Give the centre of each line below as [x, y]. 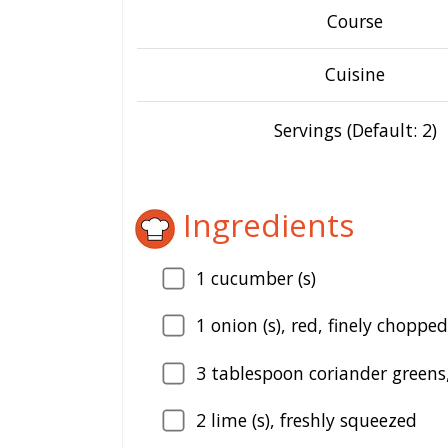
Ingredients [264, 224]
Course [355, 21]
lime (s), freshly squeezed [311, 420]
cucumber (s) [261, 277]
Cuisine [355, 74]
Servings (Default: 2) [355, 130]
